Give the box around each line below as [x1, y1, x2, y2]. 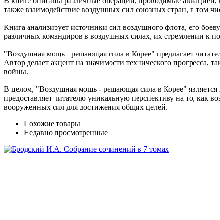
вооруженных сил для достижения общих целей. [4, 102, 167, 111]
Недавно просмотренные [24, 128, 108, 137]
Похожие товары [24, 119, 80, 128]
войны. [4, 67, 28, 76]
